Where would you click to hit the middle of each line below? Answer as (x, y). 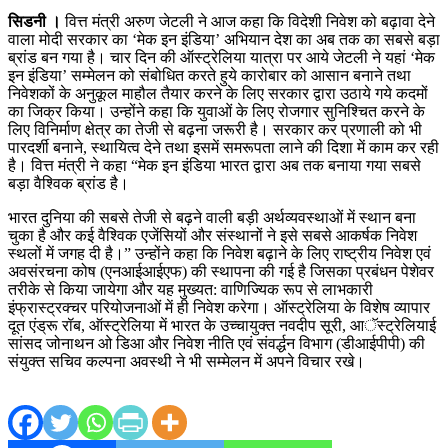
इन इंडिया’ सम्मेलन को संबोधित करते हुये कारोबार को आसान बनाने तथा (209, 75)
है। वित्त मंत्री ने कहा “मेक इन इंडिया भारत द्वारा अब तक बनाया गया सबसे (214, 165)
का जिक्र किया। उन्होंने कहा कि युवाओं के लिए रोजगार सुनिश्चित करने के (216, 111)
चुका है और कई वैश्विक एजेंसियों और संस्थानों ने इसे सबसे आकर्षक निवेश (212, 235)
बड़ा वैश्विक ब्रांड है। (68, 183)
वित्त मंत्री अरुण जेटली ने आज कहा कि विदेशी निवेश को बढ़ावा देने (248, 21)
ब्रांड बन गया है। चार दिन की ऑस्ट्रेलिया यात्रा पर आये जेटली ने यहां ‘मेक (221, 57)
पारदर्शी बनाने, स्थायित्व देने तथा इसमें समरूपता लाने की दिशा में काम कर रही (223, 147)
